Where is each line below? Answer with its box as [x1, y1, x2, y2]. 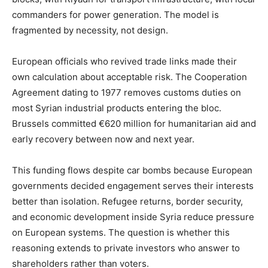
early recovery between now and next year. [12, 133, 197, 145]
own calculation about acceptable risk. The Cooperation [12, 71, 247, 83]
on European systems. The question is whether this [12, 226, 230, 238]
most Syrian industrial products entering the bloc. [12, 102, 221, 114]
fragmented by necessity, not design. [12, 24, 168, 36]
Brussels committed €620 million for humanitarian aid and [12, 117, 256, 129]
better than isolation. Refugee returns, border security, [12, 195, 243, 207]
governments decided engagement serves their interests [12, 179, 254, 191]
